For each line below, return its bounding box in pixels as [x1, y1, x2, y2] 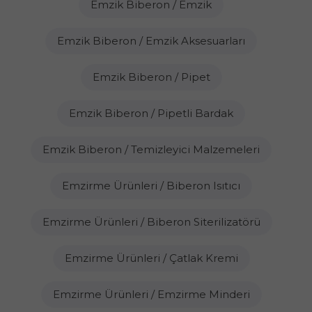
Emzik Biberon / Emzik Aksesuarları [57, 34, 245, 47]
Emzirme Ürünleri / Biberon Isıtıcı [62, 179, 240, 192]
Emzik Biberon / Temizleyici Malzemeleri [42, 143, 260, 156]
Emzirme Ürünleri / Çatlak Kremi [64, 251, 238, 265]
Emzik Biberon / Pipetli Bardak [69, 107, 233, 120]
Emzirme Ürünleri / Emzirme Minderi [52, 288, 250, 301]
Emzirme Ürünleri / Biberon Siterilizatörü [42, 215, 260, 228]
